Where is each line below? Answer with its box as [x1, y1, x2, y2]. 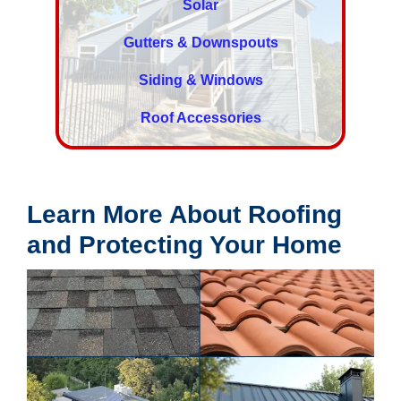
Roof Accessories [140, 110, 261, 126]
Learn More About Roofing [27, 200, 342, 229]
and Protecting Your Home [27, 231, 342, 260]
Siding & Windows [138, 73, 263, 89]
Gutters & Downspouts [123, 35, 278, 51]
